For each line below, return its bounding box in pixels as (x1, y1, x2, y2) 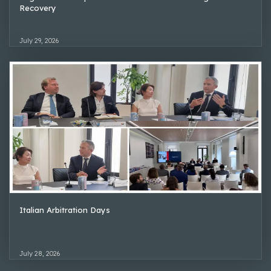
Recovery (19, 2, 56, 13)
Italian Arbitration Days (19, 204, 110, 215)
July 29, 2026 (19, 36, 59, 45)
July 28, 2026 (19, 249, 60, 258)
